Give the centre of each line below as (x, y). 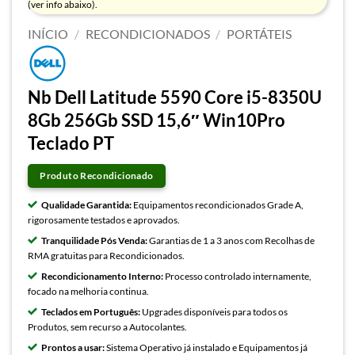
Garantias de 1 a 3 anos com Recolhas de (231, 240)
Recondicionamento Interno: (102, 277)
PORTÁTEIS (260, 34)
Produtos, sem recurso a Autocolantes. (107, 327)
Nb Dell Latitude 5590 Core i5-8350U (175, 97)
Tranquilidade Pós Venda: (94, 240)
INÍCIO (48, 34)
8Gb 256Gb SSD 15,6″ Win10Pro (157, 120)
